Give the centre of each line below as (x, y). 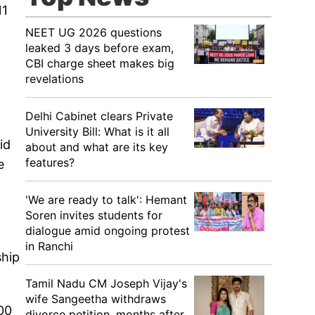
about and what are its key (97, 147)
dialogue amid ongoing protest (108, 231)
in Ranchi (49, 246)
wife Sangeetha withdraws (96, 299)
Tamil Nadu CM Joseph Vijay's (106, 283)
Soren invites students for (94, 215)
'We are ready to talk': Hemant (106, 200)
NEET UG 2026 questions (94, 32)
